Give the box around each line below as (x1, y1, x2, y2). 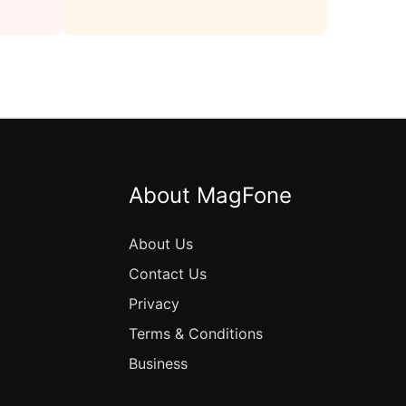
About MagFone (129, 182, 292, 208)
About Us (129, 235, 193, 253)
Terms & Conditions (129, 324, 263, 343)
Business (129, 354, 188, 372)
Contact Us (129, 265, 207, 283)
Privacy (129, 295, 179, 313)
